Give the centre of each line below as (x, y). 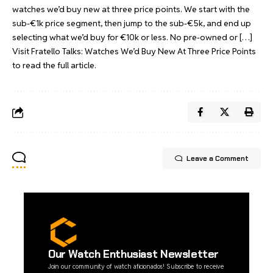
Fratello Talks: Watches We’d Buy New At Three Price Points (144, 51)
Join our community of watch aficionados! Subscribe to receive (136, 266)
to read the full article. (54, 65)
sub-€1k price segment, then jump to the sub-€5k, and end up (132, 23)
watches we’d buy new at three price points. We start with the (131, 9)
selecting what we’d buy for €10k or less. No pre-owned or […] (132, 37)
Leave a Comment (218, 158)
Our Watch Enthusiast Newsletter (134, 254)
